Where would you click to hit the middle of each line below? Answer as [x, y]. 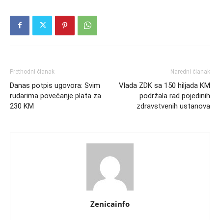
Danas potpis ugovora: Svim [55, 85]
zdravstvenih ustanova [173, 106]
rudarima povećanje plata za [55, 96]
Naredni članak [190, 71]
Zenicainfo [110, 204]
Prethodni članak [32, 71]
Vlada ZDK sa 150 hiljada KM [165, 85]
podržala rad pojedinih [175, 96]
